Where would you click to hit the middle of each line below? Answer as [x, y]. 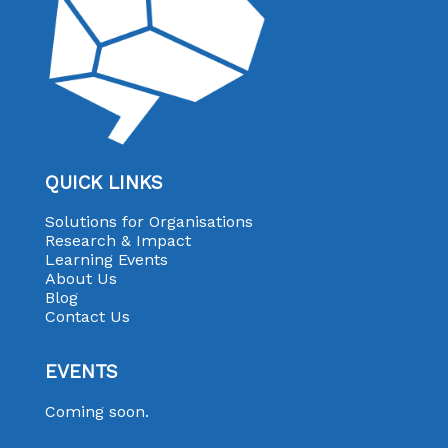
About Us [80, 279]
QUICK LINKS [103, 182]
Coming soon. [96, 411]
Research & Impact [117, 241]
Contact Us [87, 317]
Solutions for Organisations [148, 222]
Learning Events [106, 260]
